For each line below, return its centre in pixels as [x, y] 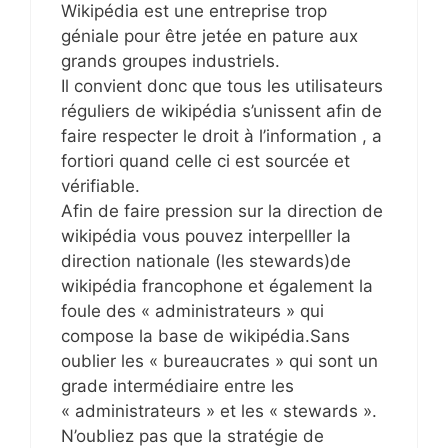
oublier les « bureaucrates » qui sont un [219, 360]
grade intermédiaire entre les [177, 385]
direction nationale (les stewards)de [206, 260]
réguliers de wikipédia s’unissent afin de [221, 110]
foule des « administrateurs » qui [192, 310]
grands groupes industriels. [170, 60]
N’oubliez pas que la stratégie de [192, 435]
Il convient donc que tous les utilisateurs [222, 85]
